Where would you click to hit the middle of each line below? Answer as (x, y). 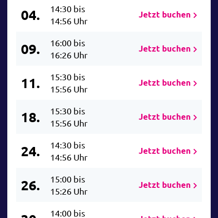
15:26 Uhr (69, 191)
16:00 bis (68, 43)
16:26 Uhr (69, 55)
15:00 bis (68, 179)
